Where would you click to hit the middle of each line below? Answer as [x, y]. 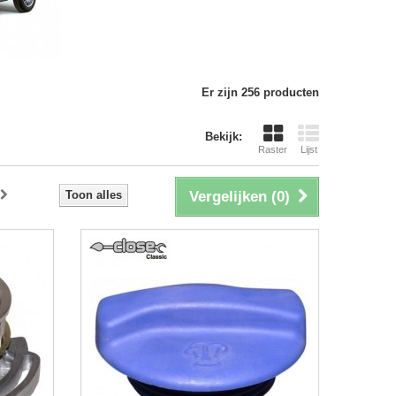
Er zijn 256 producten [260, 92]
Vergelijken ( [233, 197]
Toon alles [94, 195]
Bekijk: [224, 137]
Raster [273, 149]
